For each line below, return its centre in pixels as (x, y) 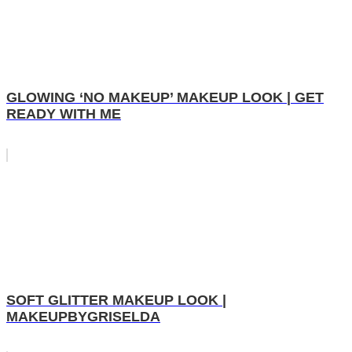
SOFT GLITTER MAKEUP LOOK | (116, 301)
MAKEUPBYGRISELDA (83, 317)
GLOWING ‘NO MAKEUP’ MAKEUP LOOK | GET (165, 98)
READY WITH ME (64, 114)
